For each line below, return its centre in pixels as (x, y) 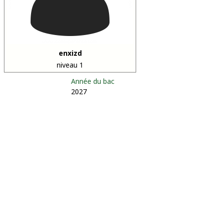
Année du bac (93, 81)
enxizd (70, 53)
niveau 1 (70, 65)
